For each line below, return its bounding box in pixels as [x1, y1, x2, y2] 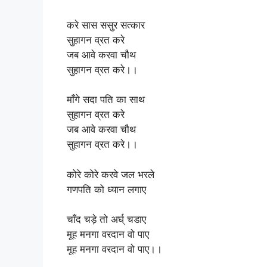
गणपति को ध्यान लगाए [67, 183, 146, 195]
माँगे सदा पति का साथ [67, 94, 145, 105]
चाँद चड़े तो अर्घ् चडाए [67, 213, 146, 225]
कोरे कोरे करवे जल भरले [67, 168, 154, 181]
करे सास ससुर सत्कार [67, 18, 145, 31]
